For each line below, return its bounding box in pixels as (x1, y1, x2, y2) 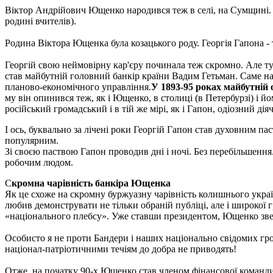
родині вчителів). (5, 15, 76, 26)
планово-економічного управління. (5, 81, 151, 92)
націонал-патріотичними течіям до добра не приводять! (5, 243, 236, 254)
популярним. (5, 135, 58, 146)
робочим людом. (5, 157, 73, 168)
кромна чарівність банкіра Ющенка (12, 177, 171, 188)
